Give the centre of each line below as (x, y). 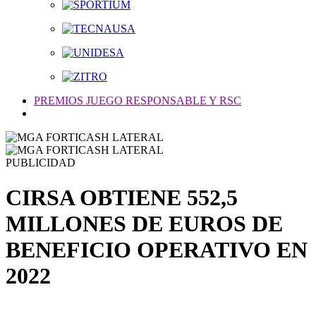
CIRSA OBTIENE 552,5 (122, 197)
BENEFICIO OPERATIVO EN (157, 249)
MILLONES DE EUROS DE (144, 223)
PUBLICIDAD (41, 163)
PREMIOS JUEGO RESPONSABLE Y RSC (138, 101)
